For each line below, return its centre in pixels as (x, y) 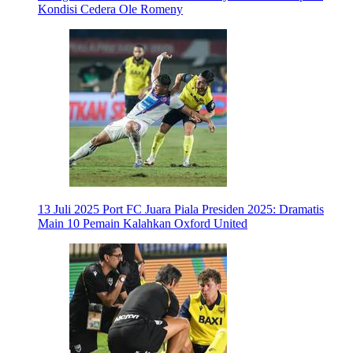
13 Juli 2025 (69, 210)
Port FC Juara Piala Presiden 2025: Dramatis (213, 210)
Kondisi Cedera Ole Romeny (110, 9)
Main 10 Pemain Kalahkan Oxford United (143, 224)
